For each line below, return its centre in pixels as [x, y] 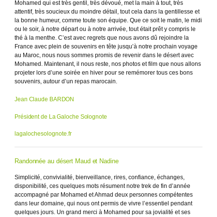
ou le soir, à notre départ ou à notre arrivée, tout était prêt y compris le [105, 29]
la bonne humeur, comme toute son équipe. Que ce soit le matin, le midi [108, 20]
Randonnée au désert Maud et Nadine [67, 161]
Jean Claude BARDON [45, 99]
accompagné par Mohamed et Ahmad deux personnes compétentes [104, 194]
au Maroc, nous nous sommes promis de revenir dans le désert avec [104, 55]
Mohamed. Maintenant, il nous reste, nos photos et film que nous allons [108, 64]
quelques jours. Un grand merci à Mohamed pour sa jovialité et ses [102, 212]
